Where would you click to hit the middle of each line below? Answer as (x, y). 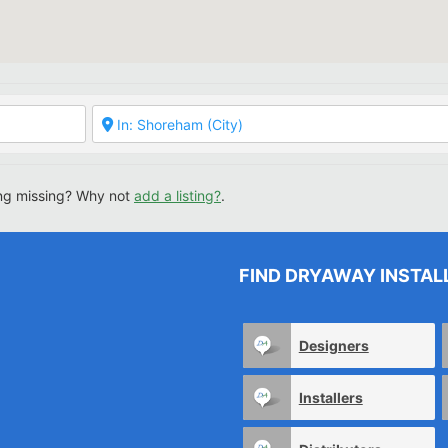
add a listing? (177, 195)
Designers (333, 345)
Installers (330, 397)
